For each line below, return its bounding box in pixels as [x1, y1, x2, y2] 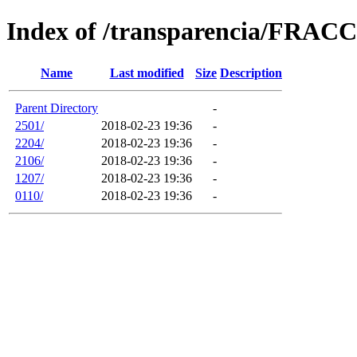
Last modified [109, 65, 184, 80]
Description [220, 65, 282, 80]
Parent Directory [15, 100, 98, 115]
